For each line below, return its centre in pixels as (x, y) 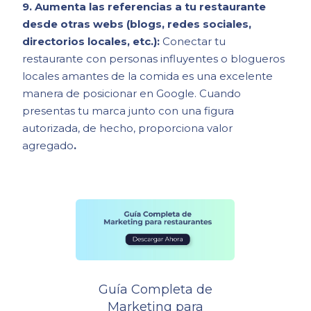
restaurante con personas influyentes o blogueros (154, 59)
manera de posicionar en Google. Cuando (132, 94)
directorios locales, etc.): (93, 42)
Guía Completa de (155, 290)
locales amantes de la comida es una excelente (148, 76)
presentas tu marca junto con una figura (128, 111)
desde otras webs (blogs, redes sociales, (137, 24)
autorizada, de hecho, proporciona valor (128, 128)
